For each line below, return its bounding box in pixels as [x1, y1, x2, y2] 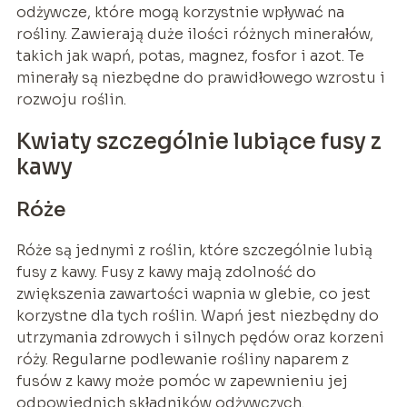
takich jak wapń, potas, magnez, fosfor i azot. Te [15, 46, 364, 66]
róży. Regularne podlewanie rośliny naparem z [15, 350, 349, 370]
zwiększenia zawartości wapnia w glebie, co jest [15, 284, 371, 304]
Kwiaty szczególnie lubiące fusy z [15, 128, 382, 156]
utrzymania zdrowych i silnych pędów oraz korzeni [15, 328, 384, 348]
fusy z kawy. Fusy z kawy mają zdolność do [15, 263, 316, 283]
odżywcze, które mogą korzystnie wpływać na [15, 3, 344, 23]
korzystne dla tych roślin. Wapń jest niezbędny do [15, 306, 379, 326]
